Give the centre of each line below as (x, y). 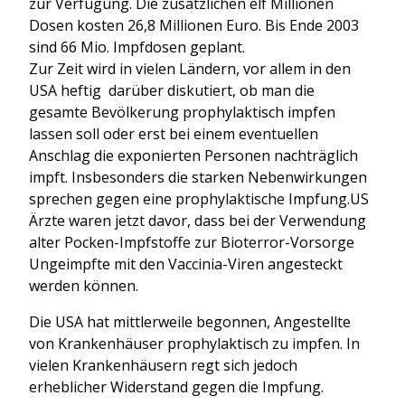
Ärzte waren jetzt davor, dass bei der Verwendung (198, 220)
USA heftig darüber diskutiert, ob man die (172, 90)
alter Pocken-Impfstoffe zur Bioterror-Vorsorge (193, 242)
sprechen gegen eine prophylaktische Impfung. (189, 198)
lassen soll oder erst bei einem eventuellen (174, 133)
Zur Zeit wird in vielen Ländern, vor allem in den (190, 68)
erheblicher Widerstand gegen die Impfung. (176, 386)
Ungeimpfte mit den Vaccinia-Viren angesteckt (186, 264)
